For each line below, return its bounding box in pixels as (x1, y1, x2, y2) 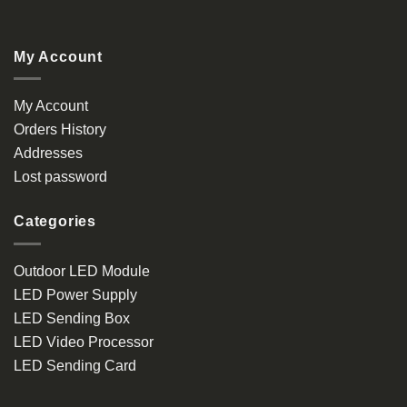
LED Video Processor (14, 333, 154, 350)
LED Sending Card (14, 357, 136, 373)
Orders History (14, 122, 106, 138)
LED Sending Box (14, 310, 130, 326)
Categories (14, 213, 96, 230)
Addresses (14, 145, 83, 162)
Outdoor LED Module (14, 263, 150, 279)
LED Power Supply (14, 286, 137, 303)
